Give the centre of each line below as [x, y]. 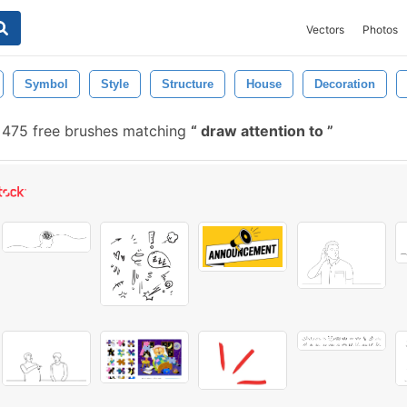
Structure [188, 84]
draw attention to [262, 131]
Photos [380, 30]
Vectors [325, 30]
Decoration [345, 84]
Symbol [46, 84]
